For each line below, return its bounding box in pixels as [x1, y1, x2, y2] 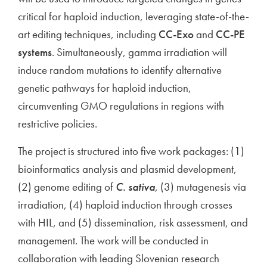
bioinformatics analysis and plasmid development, [18, 162, 237, 177]
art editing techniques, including [18, 27, 159, 42]
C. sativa [116, 179, 155, 195]
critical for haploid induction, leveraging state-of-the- [18, 9, 249, 24]
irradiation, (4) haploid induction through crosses [18, 197, 232, 213]
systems [18, 45, 52, 60]
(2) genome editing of [18, 179, 116, 195]
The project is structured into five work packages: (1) [18, 144, 244, 159]
